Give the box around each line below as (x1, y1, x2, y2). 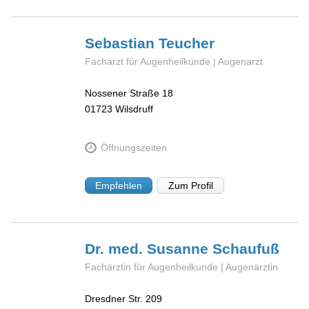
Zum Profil (168, 179, 213, 191)
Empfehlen (95, 179, 143, 191)
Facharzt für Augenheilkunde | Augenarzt (85, 55, 263, 67)
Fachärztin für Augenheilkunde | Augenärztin (85, 261, 279, 272)
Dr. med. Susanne (85, 240, 213, 257)
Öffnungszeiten (100, 142, 167, 154)
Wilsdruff (115, 103, 154, 115)
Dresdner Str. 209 (85, 293, 163, 305)
